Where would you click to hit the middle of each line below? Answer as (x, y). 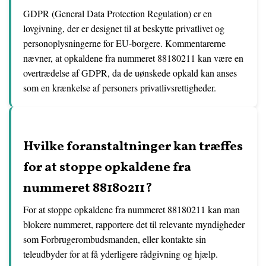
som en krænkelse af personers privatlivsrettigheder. (120, 88)
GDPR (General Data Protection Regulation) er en (118, 13)
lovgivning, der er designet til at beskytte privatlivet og (124, 28)
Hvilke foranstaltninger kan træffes (133, 147)
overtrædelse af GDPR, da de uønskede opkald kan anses (130, 73)
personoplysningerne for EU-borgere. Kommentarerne (124, 43)
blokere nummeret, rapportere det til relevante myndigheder (134, 224)
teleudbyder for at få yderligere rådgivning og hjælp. (121, 254)
